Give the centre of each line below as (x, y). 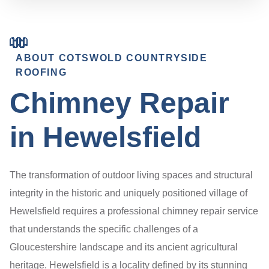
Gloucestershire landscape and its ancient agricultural (124, 247)
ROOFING (41, 73)
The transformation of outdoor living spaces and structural (131, 175)
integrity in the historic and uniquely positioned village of (128, 193)
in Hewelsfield (105, 138)
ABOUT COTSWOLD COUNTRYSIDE (112, 58)
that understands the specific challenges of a (104, 229)
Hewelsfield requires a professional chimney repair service (134, 211)
